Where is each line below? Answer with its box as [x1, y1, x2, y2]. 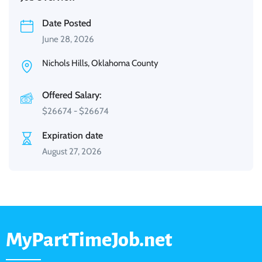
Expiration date [42, 130, 103, 142]
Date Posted [42, 18, 91, 29]
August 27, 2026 [42, 146, 102, 157]
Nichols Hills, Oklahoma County [42, 58, 158, 69]
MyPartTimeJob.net [6, 229, 173, 251]
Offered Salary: [42, 89, 101, 101]
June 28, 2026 [42, 34, 94, 45]
